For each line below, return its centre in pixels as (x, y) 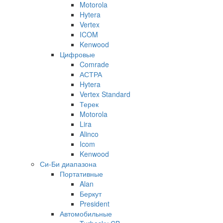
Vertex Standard (105, 94)
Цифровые (77, 54)
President (95, 203)
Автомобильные (86, 213)
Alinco (89, 134)
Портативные (81, 173)
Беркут (91, 193)
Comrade (94, 64)
